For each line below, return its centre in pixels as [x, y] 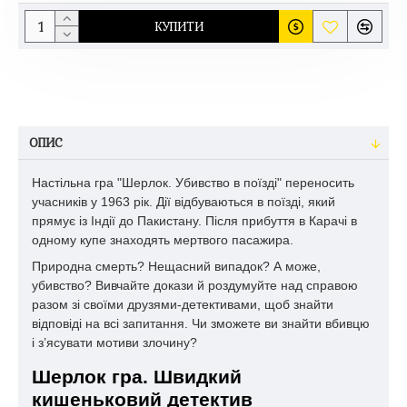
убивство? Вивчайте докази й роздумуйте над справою [195, 286]
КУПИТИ [179, 26]
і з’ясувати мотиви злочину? [114, 343]
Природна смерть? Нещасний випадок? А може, [176, 267]
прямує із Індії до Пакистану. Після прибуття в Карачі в [194, 221]
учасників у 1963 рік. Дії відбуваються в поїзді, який [184, 202]
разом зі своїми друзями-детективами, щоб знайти [183, 305]
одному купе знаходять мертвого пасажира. [164, 240]
